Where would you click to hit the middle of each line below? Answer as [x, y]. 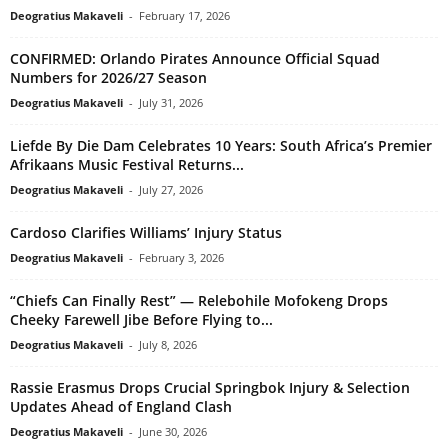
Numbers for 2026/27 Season [108, 78]
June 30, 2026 [173, 432]
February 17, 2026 [184, 16]
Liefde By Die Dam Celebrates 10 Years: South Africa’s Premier [221, 146]
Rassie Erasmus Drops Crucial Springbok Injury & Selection [210, 388]
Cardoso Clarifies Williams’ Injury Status [146, 233]
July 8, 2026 [168, 345]
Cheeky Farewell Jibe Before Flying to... [141, 320]
